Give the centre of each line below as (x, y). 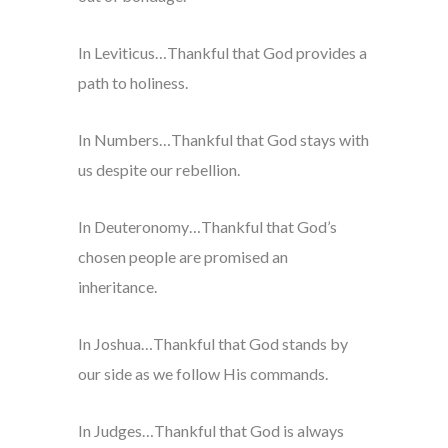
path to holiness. (132, 83)
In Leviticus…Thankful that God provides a (222, 53)
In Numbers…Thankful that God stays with (223, 140)
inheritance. (117, 287)
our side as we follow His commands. (202, 374)
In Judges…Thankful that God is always (210, 431)
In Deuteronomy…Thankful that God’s (207, 227)
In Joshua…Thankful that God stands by (212, 344)
